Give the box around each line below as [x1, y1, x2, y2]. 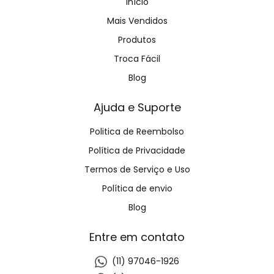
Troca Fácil [114, 52, 160, 65]
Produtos [118, 33, 156, 46]
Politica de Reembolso [90, 125, 184, 138]
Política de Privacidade [89, 144, 185, 157]
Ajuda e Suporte [93, 99, 181, 115]
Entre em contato [89, 229, 185, 245]
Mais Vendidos [106, 14, 168, 27]
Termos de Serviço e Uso [84, 163, 190, 176]
